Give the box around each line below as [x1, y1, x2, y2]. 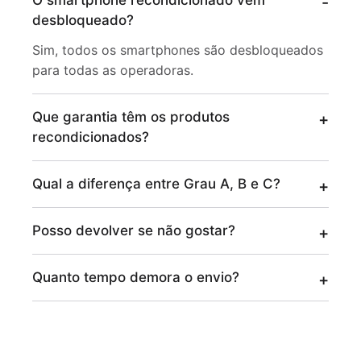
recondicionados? [32, 129, 149, 145]
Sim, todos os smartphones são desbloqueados [32, 42, 323, 58]
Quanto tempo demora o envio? [32, 269, 239, 285]
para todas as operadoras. [32, 62, 193, 78]
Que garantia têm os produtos [32, 109, 230, 125]
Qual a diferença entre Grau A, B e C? [32, 176, 280, 192]
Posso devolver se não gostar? [32, 222, 235, 239]
